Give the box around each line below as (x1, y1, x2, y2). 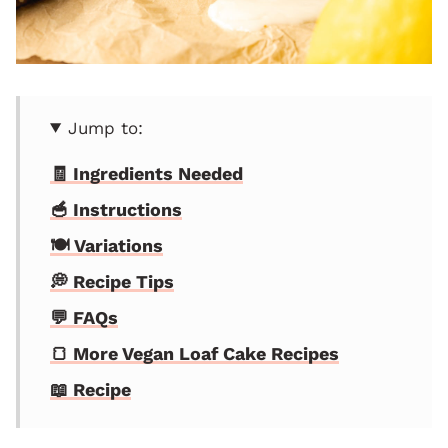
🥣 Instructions (50, 198, 182, 220)
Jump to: (68, 117, 144, 138)
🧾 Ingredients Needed (50, 162, 243, 184)
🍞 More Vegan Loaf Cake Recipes (50, 342, 339, 364)
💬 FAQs (50, 306, 118, 328)
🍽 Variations (50, 234, 163, 256)
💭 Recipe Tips (50, 270, 174, 292)
